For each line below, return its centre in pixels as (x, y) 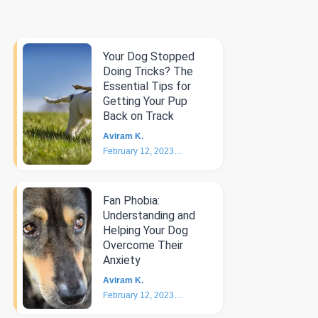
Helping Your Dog (145, 230)
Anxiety (121, 260)
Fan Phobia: (131, 201)
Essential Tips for (147, 86)
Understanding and (149, 215)
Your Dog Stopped (148, 56)
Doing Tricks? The (148, 71)
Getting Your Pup (145, 101)
